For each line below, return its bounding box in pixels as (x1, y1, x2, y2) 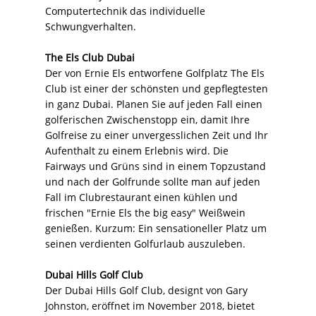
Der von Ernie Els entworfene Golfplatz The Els (45, 66, 265, 80)
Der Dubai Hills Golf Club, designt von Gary (45, 283, 248, 297)
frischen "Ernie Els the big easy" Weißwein (45, 205, 245, 219)
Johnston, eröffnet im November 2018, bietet (45, 298, 255, 312)
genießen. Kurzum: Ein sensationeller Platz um (45, 221, 267, 235)
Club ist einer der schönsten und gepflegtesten (45, 81, 268, 95)
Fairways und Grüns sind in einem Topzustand (45, 159, 266, 173)
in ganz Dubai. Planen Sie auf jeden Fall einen (45, 97, 262, 111)
